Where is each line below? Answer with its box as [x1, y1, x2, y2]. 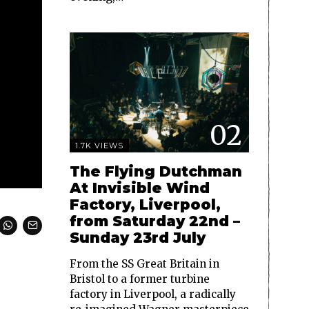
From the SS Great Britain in [70, 257, 219, 270]
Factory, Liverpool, [70, 195, 221, 213]
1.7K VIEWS [75, 140, 123, 150]
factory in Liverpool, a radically [70, 287, 236, 301]
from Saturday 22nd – [70, 212, 240, 230]
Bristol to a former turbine [70, 272, 210, 286]
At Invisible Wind [70, 179, 210, 197]
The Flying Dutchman [70, 162, 242, 180]
